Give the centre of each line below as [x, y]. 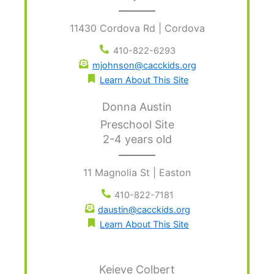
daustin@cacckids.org [144, 210]
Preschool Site [137, 125]
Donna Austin [137, 107]
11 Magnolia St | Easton [137, 173]
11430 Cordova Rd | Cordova [137, 28]
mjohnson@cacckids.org [144, 66]
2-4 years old [137, 139]
